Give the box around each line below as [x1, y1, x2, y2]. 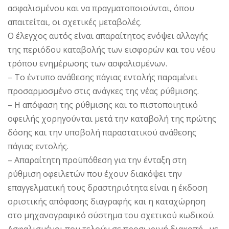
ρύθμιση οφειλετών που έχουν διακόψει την [8, 168, 182, 179]
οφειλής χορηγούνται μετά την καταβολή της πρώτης [8, 112, 216, 124]
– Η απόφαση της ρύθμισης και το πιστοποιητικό [8, 99, 198, 110]
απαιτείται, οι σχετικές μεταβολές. [8, 16, 142, 28]
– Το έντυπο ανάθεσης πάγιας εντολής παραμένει [8, 71, 198, 83]
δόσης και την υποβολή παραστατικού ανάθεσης [8, 126, 196, 138]
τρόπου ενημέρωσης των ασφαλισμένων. [8, 57, 167, 69]
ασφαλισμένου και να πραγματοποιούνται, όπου [8, 2, 194, 14]
